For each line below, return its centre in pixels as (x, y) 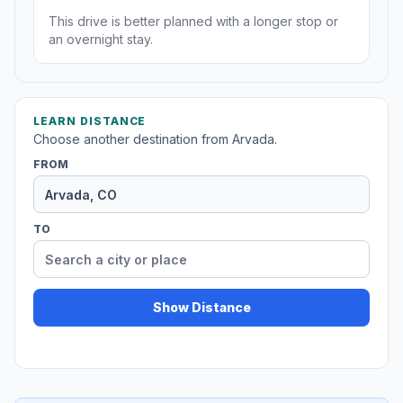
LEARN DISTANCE (90, 121)
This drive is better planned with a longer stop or (193, 22)
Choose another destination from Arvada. (155, 139)
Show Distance (201, 308)
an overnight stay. (101, 40)
